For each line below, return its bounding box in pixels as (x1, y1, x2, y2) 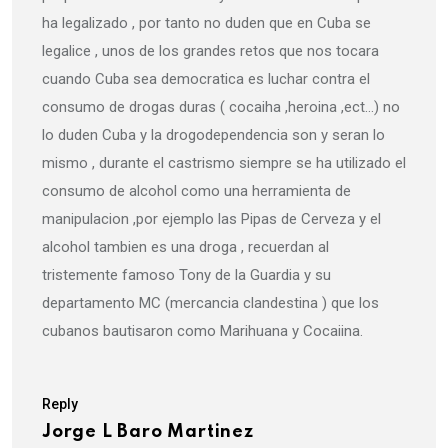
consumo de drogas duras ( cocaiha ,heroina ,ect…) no (42, 98, 400, 117)
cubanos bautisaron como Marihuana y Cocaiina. (42, 322, 363, 341)
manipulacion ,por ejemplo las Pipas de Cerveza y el (42, 210, 381, 229)
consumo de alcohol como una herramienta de (42, 182, 351, 201)
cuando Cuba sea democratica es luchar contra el (42, 70, 370, 89)
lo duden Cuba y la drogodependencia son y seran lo (42, 126, 385, 145)
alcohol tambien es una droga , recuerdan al (42, 238, 329, 257)
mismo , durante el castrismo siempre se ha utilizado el (42, 154, 406, 173)
